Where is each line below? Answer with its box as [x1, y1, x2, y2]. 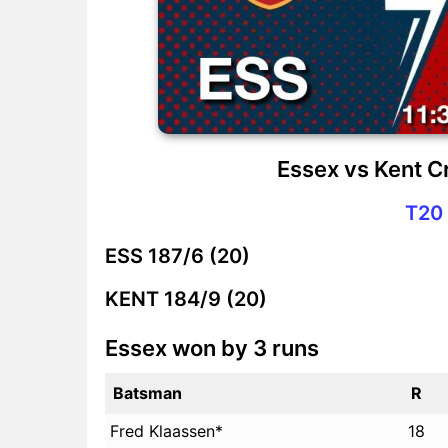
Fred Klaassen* [110, 420, 223, 441]
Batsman [113, 382, 182, 403]
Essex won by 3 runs [105, 334, 319, 361]
